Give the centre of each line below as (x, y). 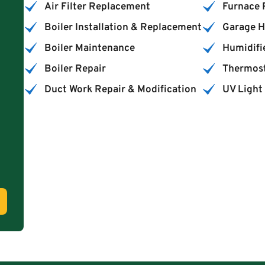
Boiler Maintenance (90, 48)
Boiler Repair (75, 69)
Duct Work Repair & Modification (121, 90)
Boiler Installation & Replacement (123, 28)
